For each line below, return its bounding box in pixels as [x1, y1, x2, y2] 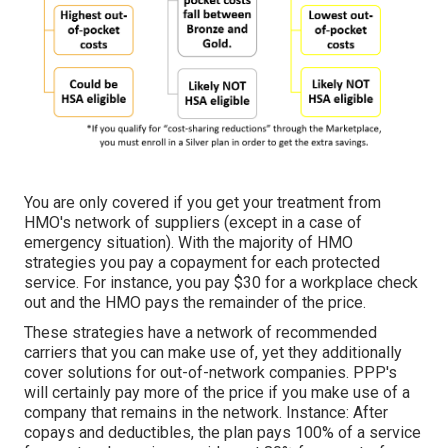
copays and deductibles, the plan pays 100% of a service [24, 423, 421, 443]
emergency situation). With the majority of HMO [24, 233, 353, 253]
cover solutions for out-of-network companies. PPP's [24, 363, 397, 383]
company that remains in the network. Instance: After [24, 403, 388, 423]
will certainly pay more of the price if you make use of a [24, 383, 410, 403]
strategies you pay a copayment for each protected [24, 253, 380, 273]
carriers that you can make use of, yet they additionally [24, 343, 402, 363]
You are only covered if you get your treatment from [24, 193, 381, 213]
